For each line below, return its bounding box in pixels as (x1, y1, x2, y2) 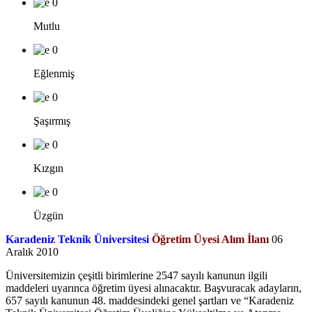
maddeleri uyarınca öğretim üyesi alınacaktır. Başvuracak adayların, (6, 281, 302, 294)
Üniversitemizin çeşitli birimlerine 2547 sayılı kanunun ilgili (6, 269, 267, 281)
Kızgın (33, 162, 63, 174)
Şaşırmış (33, 114, 70, 127)
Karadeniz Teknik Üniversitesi (6, 233, 152, 245)
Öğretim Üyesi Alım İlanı (152, 233, 269, 245)
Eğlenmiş (33, 67, 75, 79)
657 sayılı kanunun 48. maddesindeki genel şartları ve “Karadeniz (6, 294, 294, 306)
